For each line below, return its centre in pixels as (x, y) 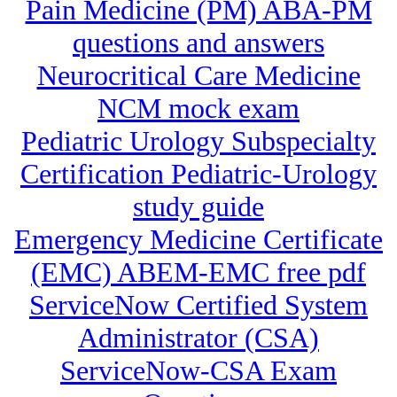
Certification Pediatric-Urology (198, 174)
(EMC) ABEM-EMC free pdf (198, 272)
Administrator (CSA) (198, 338)
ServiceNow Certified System (198, 305)
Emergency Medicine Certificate (198, 240)
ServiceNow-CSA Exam (198, 371)
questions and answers (198, 43)
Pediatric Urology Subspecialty (198, 141)
